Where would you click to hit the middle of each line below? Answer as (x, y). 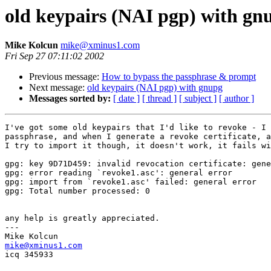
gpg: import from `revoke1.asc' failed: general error (131, 182)
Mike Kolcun (33, 45)
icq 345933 (29, 255)
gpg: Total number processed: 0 (77, 191)
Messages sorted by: (70, 99)
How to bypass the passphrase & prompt (179, 77)
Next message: (58, 88)
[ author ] (237, 99)
